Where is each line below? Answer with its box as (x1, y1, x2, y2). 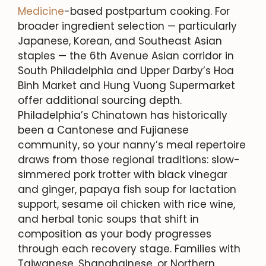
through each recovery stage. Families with (18, 241, 240, 256)
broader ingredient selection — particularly (18, 18, 237, 33)
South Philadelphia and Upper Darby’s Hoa (18, 63, 234, 78)
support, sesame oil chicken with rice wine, (18, 197, 235, 211)
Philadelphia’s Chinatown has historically (18, 107, 227, 122)
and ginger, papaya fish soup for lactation (18, 182, 236, 197)
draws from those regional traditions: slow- (18, 152, 240, 167)
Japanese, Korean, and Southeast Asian (18, 33, 222, 48)
